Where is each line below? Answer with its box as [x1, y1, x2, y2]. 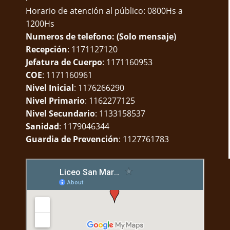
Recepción [26, 43, 67, 55]
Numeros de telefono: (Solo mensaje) [26, 30, 176, 42]
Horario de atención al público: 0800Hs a [26, 5, 183, 16]
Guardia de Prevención [26, 133, 119, 145]
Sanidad [26, 120, 59, 132]
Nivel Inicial [26, 82, 74, 93]
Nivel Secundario [26, 107, 95, 119]
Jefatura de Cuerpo [26, 56, 102, 68]
